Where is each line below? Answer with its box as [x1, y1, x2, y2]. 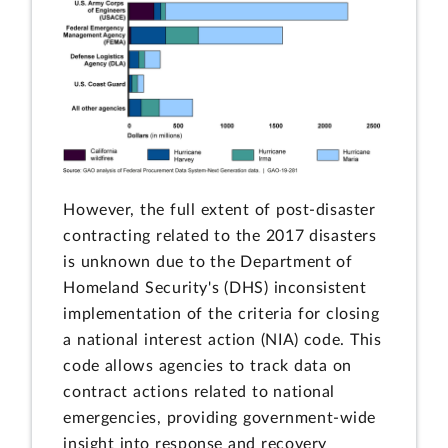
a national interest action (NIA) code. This [63, 332, 382, 349]
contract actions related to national [63, 384, 336, 401]
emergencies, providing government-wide [63, 410, 377, 427]
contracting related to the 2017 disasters [63, 228, 377, 245]
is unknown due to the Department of [63, 254, 353, 271]
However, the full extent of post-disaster [63, 202, 376, 219]
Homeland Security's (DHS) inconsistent [63, 280, 367, 297]
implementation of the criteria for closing [63, 306, 380, 323]
